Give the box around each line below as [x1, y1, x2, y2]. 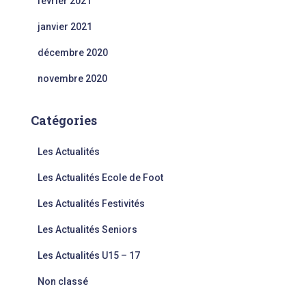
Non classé [38, 276, 88, 288]
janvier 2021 [38, 21, 92, 33]
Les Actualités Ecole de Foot [38, 172, 163, 184]
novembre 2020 [38, 73, 107, 85]
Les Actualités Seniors [38, 224, 137, 236]
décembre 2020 [38, 47, 108, 59]
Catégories [31, 112, 97, 129]
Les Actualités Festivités [38, 198, 145, 210]
